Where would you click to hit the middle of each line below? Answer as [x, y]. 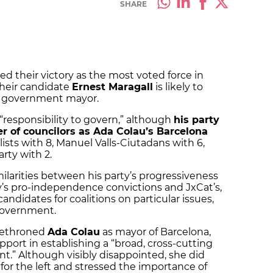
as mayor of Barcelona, [155, 232]
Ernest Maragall [112, 87]
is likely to [178, 87]
